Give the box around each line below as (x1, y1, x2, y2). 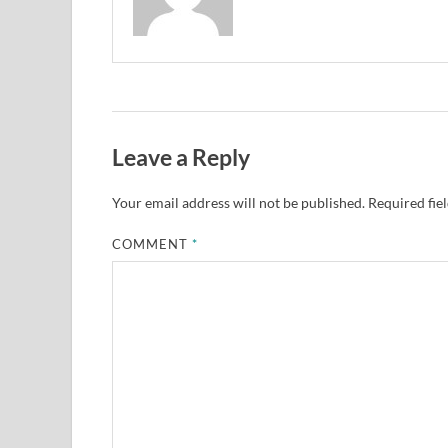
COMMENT (112, 236, 193, 253)
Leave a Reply (112, 142, 250, 171)
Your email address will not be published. (112, 194, 365, 212)
